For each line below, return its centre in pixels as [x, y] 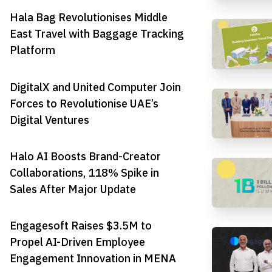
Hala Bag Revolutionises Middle [89, 18]
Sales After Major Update [73, 189]
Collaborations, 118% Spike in [84, 172]
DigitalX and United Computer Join [95, 87]
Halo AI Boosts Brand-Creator [85, 156]
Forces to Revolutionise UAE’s [84, 103]
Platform [32, 50]
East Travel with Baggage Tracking [97, 34]
